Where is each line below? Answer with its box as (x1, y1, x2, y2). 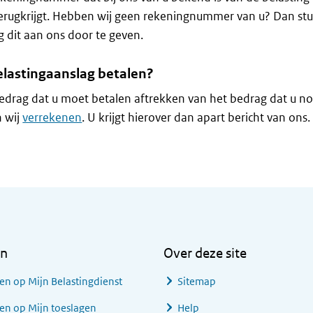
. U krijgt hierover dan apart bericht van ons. (82, 110, 311, 125)
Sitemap (177, 275, 216, 288)
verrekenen (22, 110, 82, 125)
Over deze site (163, 245, 247, 261)
